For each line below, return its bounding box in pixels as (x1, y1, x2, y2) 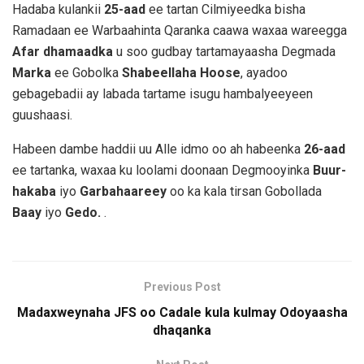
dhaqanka (153, 322, 211, 338)
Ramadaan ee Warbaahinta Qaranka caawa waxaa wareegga (12, 22, 347, 38)
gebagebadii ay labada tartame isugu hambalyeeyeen (12, 85, 313, 102)
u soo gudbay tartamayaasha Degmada (113, 43, 336, 59)
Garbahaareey (80, 183, 167, 199)
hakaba (12, 183, 56, 199)
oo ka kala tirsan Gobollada (167, 183, 322, 199)
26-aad (304, 141, 345, 157)
